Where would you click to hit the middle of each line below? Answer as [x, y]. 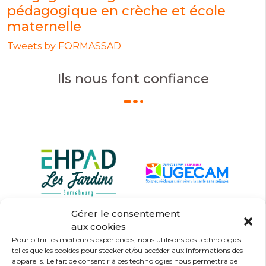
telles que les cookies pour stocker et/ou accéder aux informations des [127, 250]
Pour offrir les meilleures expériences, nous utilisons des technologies [126, 240]
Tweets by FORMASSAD [64, 46]
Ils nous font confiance [133, 79]
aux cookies [99, 227]
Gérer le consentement [126, 213]
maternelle [44, 26]
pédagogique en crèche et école [116, 11]
